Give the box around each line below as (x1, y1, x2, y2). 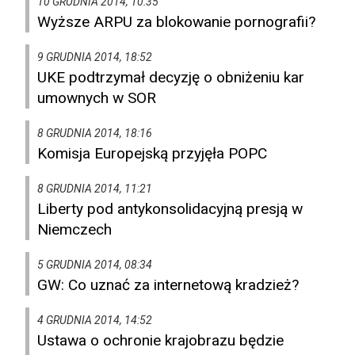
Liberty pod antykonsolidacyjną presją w (37, 200, 303, 219)
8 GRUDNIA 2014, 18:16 (37, 127, 152, 140)
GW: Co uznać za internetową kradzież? (37, 276, 299, 295)
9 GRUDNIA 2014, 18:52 (37, 51, 152, 64)
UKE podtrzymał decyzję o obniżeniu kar (37, 68, 304, 87)
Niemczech (37, 220, 112, 239)
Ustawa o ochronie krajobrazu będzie (37, 331, 284, 350)
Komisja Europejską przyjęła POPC (37, 144, 267, 163)
